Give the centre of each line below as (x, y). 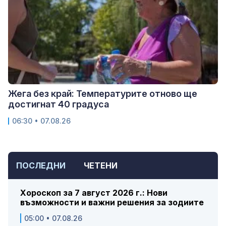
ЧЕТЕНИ (101, 166)
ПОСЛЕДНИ (41, 166)
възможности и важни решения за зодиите (112, 203)
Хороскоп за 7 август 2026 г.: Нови (94, 193)
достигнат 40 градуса (59, 104)
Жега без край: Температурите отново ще (103, 94)
